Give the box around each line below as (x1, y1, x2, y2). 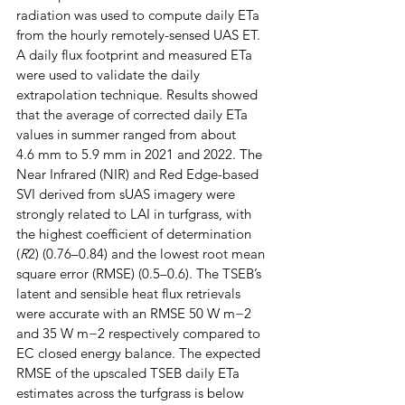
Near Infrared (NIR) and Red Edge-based (16, 165, 262, 183)
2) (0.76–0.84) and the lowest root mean (28, 244, 268, 262)
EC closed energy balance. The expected (16, 344, 264, 362)
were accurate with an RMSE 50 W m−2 (16, 304, 255, 322)
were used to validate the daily (16, 65, 203, 83)
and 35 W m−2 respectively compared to (16, 324, 264, 342)
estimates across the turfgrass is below (16, 383, 248, 401)
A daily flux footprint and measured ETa (16, 45, 256, 63)
